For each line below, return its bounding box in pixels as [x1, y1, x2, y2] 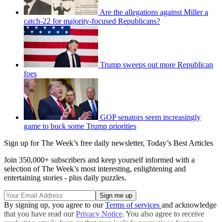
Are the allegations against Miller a [100, 8, 208, 17]
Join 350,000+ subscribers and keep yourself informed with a [4, 156, 195, 165]
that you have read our [4, 210, 76, 219]
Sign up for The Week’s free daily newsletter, [4, 139, 147, 148]
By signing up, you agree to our [4, 201, 105, 210]
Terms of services [105, 201, 162, 210]
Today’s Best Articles [147, 139, 213, 148]
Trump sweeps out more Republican [100, 60, 213, 69]
